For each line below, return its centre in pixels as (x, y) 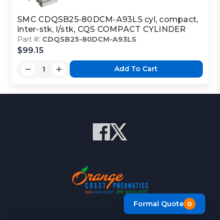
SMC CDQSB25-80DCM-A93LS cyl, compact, (108, 19)
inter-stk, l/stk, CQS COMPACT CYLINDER (102, 29)
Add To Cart (136, 69)
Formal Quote (159, 204)
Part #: (30, 39)
